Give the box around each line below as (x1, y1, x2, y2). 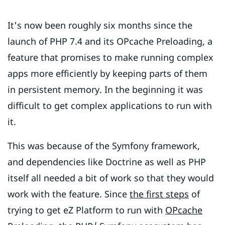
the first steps (130, 188, 189, 200)
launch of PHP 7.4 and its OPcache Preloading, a (8, 35, 212, 48)
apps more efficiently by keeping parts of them (8, 67, 207, 80)
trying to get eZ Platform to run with (8, 204, 165, 216)
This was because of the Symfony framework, (8, 140, 200, 152)
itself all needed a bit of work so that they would (8, 172, 214, 184)
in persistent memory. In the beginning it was (8, 83, 203, 96)
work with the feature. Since (8, 188, 130, 200)
